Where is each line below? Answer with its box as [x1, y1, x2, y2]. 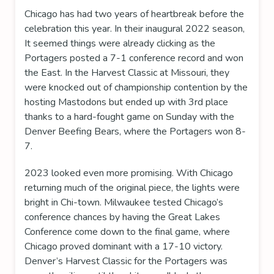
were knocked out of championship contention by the [24, 81, 248, 95]
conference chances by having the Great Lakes [24, 210, 220, 224]
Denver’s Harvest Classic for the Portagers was [24, 254, 228, 268]
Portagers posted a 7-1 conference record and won [24, 51, 243, 65]
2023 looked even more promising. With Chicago [24, 166, 233, 180]
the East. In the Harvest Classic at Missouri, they [24, 66, 229, 80]
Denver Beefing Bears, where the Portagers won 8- [24, 125, 246, 139]
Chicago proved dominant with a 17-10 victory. [24, 240, 223, 254]
